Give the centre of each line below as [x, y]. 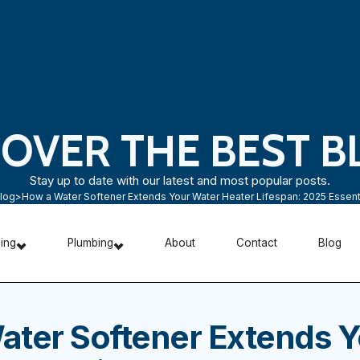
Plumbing [90, 243]
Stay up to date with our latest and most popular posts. [180, 181]
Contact [256, 243]
